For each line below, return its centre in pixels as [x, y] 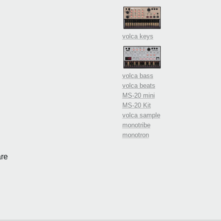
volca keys [138, 36]
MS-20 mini [138, 95]
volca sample [141, 115]
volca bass [138, 76]
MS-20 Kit [136, 105]
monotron [135, 135]
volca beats [139, 86]
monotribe [136, 125]
